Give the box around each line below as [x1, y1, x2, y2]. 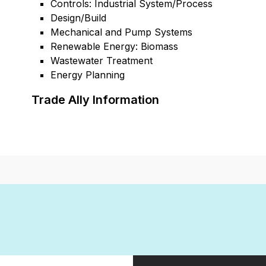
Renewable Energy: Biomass [50, 40, 179, 52]
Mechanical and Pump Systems [50, 26, 193, 38]
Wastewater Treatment [50, 55, 153, 66]
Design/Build [50, 12, 107, 24]
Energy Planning [50, 69, 125, 81]
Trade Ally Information [31, 93, 160, 107]
